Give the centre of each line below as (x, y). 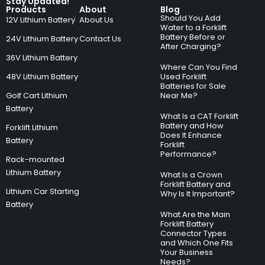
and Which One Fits (197, 243)
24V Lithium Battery (42, 39)
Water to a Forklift (194, 28)
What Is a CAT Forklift (200, 117)
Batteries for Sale (193, 86)
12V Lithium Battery (41, 20)
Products (26, 10)
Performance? (189, 154)
